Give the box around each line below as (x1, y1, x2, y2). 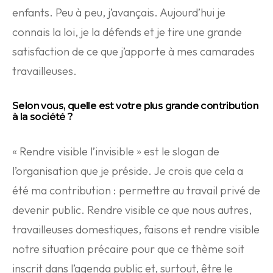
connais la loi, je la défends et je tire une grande (12, 25, 242, 39)
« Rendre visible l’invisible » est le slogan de (12, 144, 219, 158)
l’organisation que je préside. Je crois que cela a (12, 164, 243, 178)
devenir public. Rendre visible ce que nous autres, (12, 203, 252, 217)
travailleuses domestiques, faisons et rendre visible (12, 222, 260, 236)
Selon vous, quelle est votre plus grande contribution (12, 100, 259, 112)
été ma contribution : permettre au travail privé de (12, 183, 260, 197)
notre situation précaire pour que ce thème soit (12, 242, 244, 256)
